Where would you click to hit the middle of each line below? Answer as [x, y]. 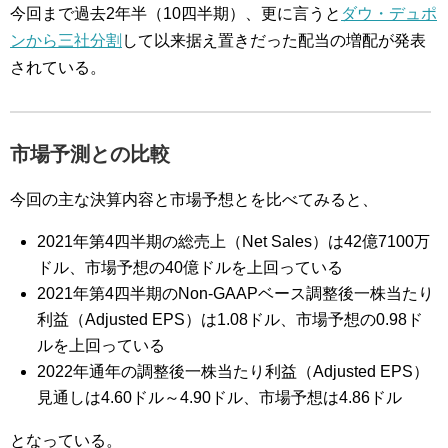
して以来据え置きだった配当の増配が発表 [274, 40]
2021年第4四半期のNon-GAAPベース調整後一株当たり [236, 293]
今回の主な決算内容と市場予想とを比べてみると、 [194, 199]
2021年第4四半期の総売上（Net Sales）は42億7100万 [234, 241]
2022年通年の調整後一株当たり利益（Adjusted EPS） [233, 371]
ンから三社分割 [66, 40]
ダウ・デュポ [389, 13]
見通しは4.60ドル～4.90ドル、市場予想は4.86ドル [220, 397]
